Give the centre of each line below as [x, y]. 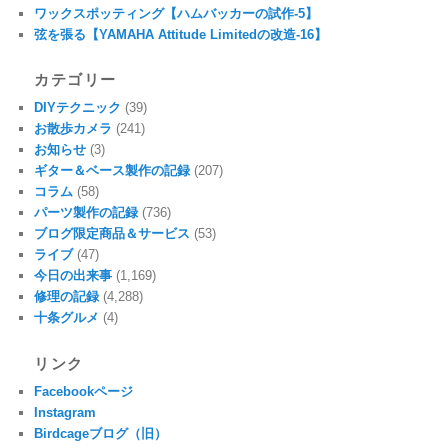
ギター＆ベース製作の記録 [112, 171]
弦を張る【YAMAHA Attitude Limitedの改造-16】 [181, 34]
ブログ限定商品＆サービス [112, 234]
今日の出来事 [73, 276]
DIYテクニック [78, 108]
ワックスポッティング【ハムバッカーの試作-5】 [176, 13]
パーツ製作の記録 [86, 213]
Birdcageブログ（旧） [101, 433]
